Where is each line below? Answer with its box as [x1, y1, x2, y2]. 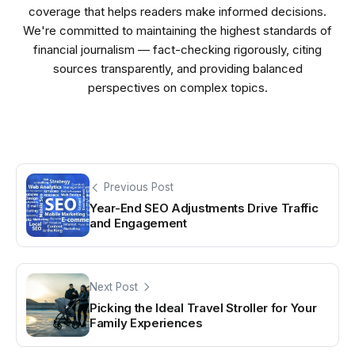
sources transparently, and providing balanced [52, 61, 303, 77]
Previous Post [104, 181, 174, 194]
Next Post [90, 281, 138, 294]
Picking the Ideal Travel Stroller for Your [90, 300, 317, 315]
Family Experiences [90, 315, 203, 330]
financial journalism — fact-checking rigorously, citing [33, 42, 322, 58]
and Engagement [90, 215, 187, 231]
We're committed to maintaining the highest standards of [23, 23, 332, 39]
